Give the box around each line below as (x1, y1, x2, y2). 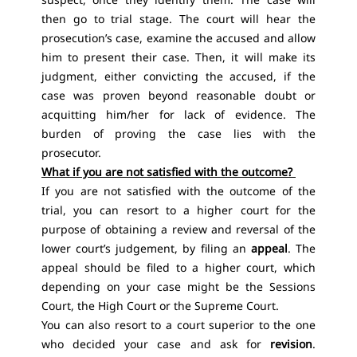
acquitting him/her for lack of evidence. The (41, 107, 316, 122)
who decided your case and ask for (41, 336, 270, 351)
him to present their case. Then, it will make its (41, 49, 316, 65)
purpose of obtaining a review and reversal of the (41, 222, 316, 237)
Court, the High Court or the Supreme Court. (41, 298, 279, 313)
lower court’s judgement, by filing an (41, 241, 251, 256)
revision (270, 336, 312, 351)
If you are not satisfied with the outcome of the (41, 183, 316, 198)
